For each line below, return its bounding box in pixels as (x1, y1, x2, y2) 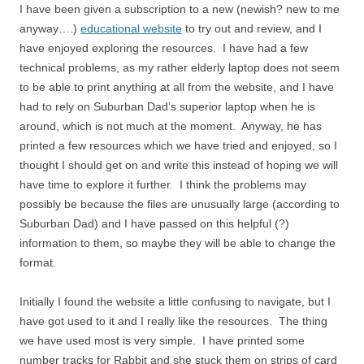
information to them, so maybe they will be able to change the (19, 236, 336, 250)
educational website (80, 22, 182, 36)
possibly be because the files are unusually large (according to (19, 197, 340, 211)
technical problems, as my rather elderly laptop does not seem (19, 61, 340, 75)
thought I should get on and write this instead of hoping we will (19, 158, 338, 172)
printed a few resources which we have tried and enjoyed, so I (19, 139, 337, 153)
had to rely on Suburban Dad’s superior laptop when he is (19, 100, 315, 114)
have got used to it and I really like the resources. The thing (19, 314, 327, 328)
